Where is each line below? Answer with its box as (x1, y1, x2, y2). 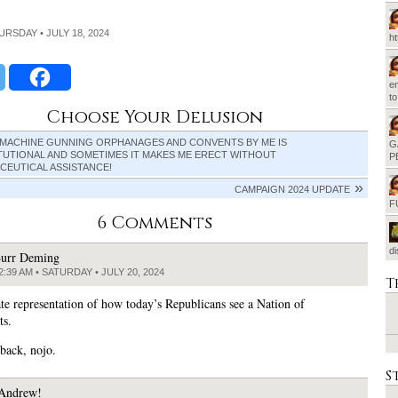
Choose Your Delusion (46, 104, 263, 129)
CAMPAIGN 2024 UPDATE (235, 183, 350, 195)
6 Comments (97, 210, 212, 235)
